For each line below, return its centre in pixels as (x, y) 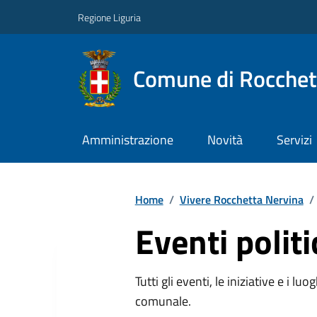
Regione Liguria (109, 17)
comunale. (163, 301)
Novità (225, 140)
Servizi (294, 140)
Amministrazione (127, 140)
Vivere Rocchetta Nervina (241, 199)
